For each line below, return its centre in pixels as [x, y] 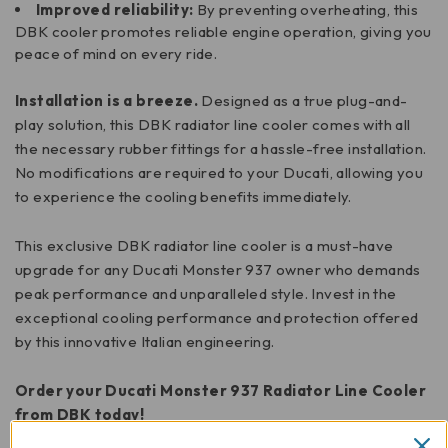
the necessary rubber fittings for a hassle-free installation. [221, 149]
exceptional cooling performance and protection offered [217, 318]
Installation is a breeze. [106, 101]
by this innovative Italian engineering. [145, 342]
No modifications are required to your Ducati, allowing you [219, 173]
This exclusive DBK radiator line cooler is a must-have [204, 246]
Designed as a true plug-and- [303, 101]
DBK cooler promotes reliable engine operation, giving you [223, 32]
